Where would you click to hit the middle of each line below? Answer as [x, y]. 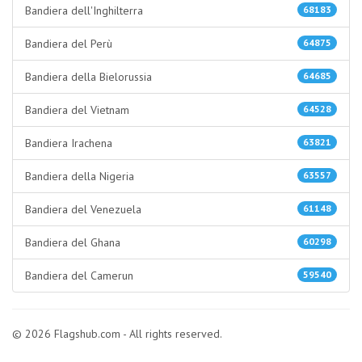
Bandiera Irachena [69, 143]
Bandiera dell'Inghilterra [84, 11]
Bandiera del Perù [69, 44]
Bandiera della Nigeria [80, 176]
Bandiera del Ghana [73, 242]
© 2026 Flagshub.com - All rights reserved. [117, 334]
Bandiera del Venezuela [83, 209]
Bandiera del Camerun [79, 276]
